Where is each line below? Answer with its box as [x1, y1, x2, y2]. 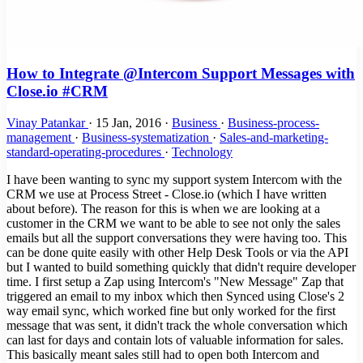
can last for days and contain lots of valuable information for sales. [6, 333, 344, 347]
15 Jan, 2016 [96, 116, 164, 130]
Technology [172, 145, 233, 159]
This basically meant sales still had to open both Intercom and [6, 348, 319, 361]
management [6, 130, 75, 144]
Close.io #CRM [6, 83, 108, 100]
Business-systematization [82, 130, 212, 144]
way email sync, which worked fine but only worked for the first [6, 304, 335, 318]
